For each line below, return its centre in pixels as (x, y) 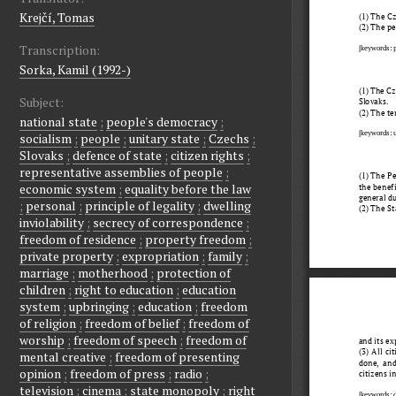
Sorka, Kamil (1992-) (75, 70)
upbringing (99, 307)
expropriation (160, 256)
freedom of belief (132, 324)
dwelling (227, 206)
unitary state (164, 139)
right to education (124, 290)
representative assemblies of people (121, 172)
